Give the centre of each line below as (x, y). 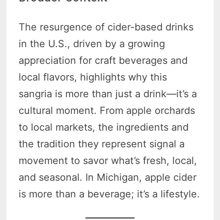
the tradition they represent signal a (102, 144)
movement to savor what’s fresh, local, (108, 161)
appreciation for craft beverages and (103, 61)
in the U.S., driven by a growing (92, 44)
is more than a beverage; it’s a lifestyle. (110, 194)
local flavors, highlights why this (93, 77)
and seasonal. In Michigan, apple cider (108, 178)
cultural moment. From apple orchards (107, 111)
